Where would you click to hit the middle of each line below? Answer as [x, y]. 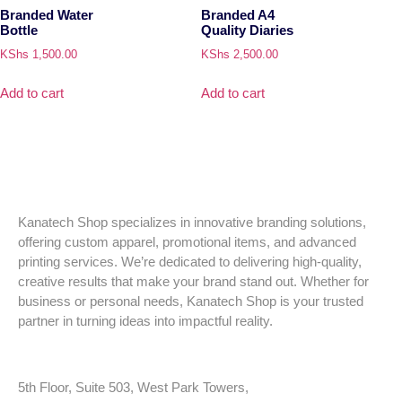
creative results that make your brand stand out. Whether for [193, 282]
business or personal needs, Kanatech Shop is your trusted [191, 301]
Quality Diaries [247, 31]
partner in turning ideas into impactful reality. [145, 321]
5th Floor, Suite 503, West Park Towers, [133, 388]
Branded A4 [238, 15]
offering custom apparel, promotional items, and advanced [187, 242]
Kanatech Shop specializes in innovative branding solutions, [192, 223]
